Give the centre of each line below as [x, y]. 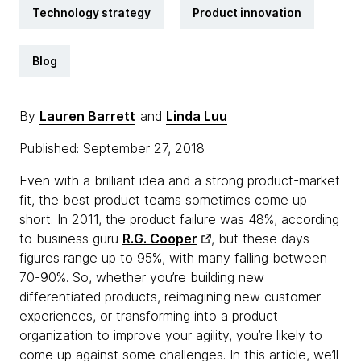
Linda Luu [197, 116]
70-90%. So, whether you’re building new [142, 277]
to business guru [71, 239]
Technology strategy [91, 12]
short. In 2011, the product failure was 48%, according [179, 219]
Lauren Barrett [87, 116]
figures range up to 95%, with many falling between [173, 258]
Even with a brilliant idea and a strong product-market [180, 180]
